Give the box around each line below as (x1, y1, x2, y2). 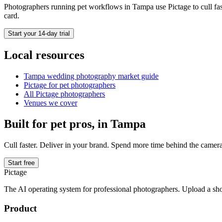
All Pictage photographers (24, 90, 105, 99)
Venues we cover (24, 99, 77, 108)
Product (4, 203, 37, 214)
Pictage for (24, 81, 59, 90)
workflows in (87, 2, 132, 11)
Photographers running (4, 2, 77, 11)
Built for (4, 117, 51, 131)
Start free (8, 159, 35, 167)
